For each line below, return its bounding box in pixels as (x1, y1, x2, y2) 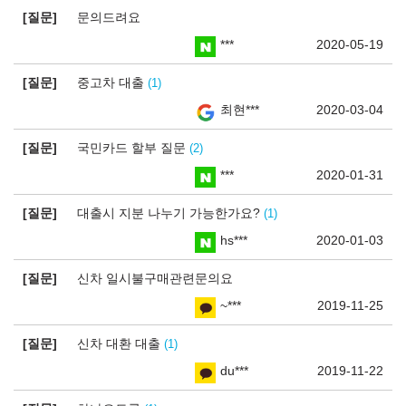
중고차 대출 (77, 75, 148, 90)
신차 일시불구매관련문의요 (77, 271, 233, 285)
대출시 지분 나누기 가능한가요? (77, 206, 264, 220)
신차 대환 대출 (77, 336, 164, 351)
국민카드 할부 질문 (77, 140, 189, 155)
